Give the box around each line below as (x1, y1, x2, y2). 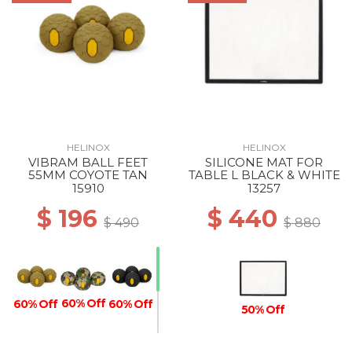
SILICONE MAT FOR (205, 155, 323, 170)
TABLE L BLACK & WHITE (188, 167, 340, 182)
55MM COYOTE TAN (28, 167, 148, 182)
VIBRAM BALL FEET (28, 155, 148, 170)
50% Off (241, 302, 285, 317)
